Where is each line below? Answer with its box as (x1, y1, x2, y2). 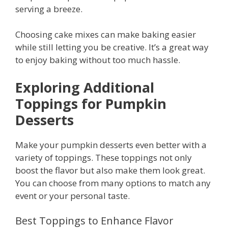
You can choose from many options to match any (15, 177, 211, 189)
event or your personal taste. (15, 189, 130, 202)
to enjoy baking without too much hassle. (15, 54, 180, 66)
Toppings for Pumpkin (15, 94, 166, 113)
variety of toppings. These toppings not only (15, 151, 192, 163)
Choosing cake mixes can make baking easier (15, 28, 196, 41)
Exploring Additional (15, 77, 154, 97)
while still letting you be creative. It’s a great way (15, 41, 209, 53)
